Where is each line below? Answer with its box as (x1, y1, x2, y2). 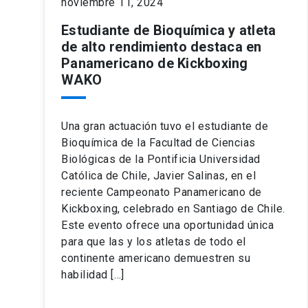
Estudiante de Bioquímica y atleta (61, 22, 276, 39)
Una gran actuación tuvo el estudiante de (61, 120, 268, 133)
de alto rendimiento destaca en (61, 38, 262, 56)
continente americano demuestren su (61, 252, 250, 265)
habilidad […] (61, 268, 124, 282)
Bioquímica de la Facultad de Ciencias (61, 136, 256, 150)
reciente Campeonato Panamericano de (61, 186, 262, 199)
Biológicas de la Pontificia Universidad (61, 153, 261, 166)
